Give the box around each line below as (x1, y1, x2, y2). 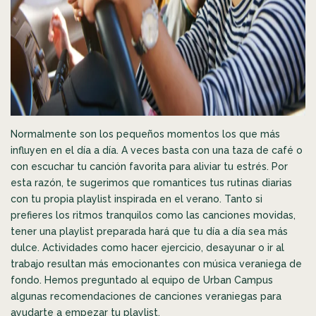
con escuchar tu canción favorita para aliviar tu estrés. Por (11, 160, 288, 172)
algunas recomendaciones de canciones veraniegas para (11, 290, 281, 302)
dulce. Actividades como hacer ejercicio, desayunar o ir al (11, 241, 284, 253)
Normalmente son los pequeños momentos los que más (11, 128, 280, 140)
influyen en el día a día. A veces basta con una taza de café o (11, 144, 303, 156)
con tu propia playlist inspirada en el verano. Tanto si (11, 193, 262, 205)
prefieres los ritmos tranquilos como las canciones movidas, (11, 209, 296, 221)
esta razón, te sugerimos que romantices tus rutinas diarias (11, 176, 292, 188)
